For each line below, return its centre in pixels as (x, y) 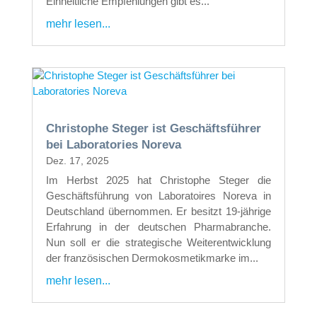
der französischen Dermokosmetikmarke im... (152, 258)
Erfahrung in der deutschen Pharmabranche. (158, 226)
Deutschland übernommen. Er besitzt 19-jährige (158, 211)
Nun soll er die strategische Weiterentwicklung (158, 242)
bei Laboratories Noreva (113, 144)
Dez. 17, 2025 (77, 160)
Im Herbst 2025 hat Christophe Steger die (158, 180)
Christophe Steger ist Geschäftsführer (153, 128)
